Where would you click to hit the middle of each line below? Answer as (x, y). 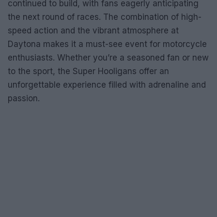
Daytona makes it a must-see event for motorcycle (107, 44)
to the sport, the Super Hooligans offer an (88, 71)
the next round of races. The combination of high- (105, 17)
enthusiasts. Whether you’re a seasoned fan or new (108, 57)
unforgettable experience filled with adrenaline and (107, 85)
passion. (24, 98)
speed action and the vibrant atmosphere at (93, 30)
